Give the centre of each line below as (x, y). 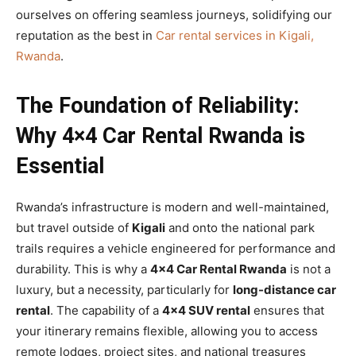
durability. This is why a (83, 269)
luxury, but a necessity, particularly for (124, 290)
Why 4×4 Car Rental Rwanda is (161, 136)
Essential (60, 166)
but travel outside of (74, 228)
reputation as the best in (86, 36)
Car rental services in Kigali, (235, 36)
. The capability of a (106, 311)
